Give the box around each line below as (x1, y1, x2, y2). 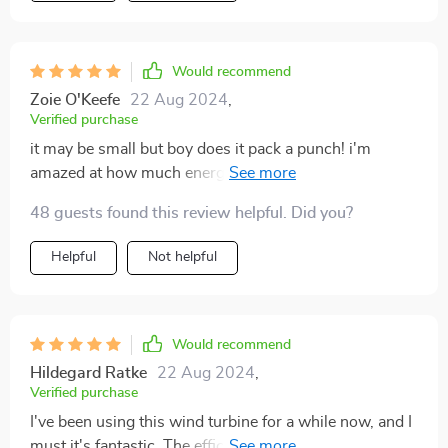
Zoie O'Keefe (30, 91, 120, 108)
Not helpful (148, 249, 217, 264)
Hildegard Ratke (30, 364, 147, 381)
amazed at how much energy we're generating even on (30, 164, 414, 181)
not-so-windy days (30, 188, 164, 205)
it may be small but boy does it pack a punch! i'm (30, 140, 371, 157)
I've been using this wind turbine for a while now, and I (30, 413, 412, 430)
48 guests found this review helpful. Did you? (30, 204, 353, 221)
